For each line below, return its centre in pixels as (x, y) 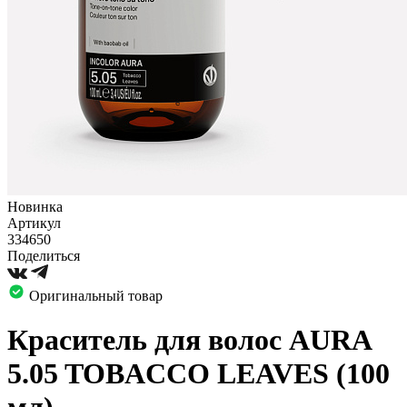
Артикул (34, 223)
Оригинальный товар (96, 295)
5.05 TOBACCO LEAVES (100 (199, 374)
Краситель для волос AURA (189, 340)
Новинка (35, 206)
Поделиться (44, 255)
